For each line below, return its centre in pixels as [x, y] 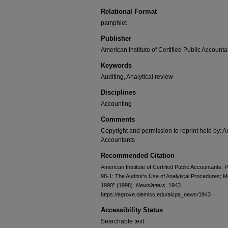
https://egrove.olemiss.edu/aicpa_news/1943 [156, 194]
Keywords [116, 65]
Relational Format [129, 11]
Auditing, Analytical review [137, 77]
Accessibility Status [132, 210]
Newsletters [151, 185]
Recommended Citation [138, 155]
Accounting [116, 104]
